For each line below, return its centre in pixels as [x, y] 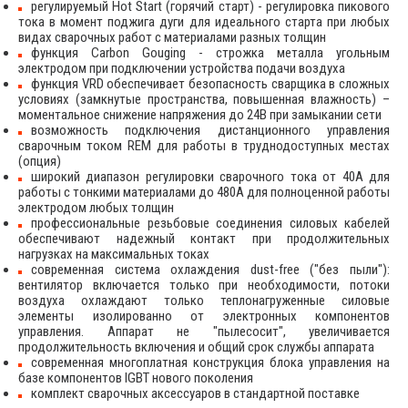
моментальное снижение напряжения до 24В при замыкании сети [200, 114]
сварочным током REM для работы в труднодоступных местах [204, 145]
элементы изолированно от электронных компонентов [204, 316]
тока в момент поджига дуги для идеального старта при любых [204, 21]
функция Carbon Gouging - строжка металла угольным [210, 52]
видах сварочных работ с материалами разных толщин [172, 37]
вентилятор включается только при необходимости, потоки [204, 285]
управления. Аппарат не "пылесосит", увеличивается [204, 331]
